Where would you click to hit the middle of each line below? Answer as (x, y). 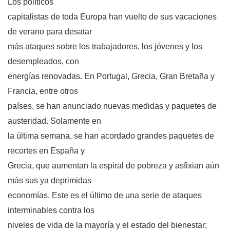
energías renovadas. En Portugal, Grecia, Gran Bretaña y (111, 76)
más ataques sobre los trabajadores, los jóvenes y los (105, 47)
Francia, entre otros (43, 91)
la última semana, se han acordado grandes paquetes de (111, 136)
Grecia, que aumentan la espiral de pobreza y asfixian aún (113, 166)
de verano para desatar (50, 32)
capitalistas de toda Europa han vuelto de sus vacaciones (112, 17)
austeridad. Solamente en (54, 121)
